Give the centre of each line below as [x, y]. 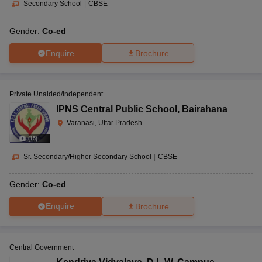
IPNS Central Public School [117, 109]
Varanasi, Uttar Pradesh [104, 123]
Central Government [42, 247]
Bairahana [205, 109]
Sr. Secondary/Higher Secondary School [87, 157]
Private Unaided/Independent [56, 94]
